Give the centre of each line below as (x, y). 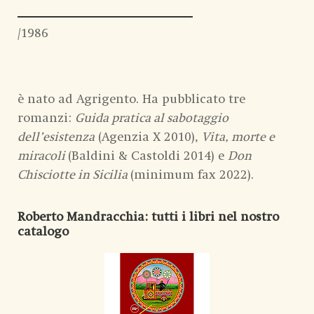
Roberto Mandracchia (81, 217)
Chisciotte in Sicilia (74, 175)
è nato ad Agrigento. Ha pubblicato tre (131, 99)
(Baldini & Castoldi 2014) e (148, 156)
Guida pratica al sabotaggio (152, 118)
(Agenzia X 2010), (148, 137)
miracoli (43, 156)
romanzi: (46, 118)
